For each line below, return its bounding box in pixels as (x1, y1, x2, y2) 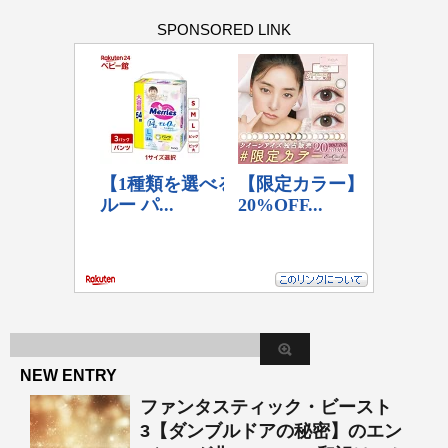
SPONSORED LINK (157, 21, 291, 38)
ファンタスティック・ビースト (140, 397, 392, 417)
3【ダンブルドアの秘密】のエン (140, 421, 402, 441)
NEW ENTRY (20, 367, 117, 384)
